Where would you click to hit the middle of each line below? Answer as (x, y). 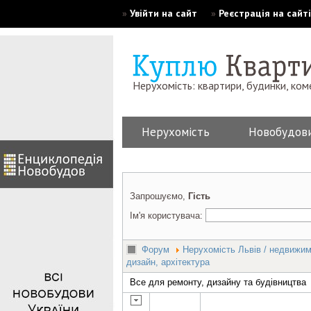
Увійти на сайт (163, 13)
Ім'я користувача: (168, 216)
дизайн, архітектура (168, 262)
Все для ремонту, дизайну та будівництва (218, 282)
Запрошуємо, (159, 196)
